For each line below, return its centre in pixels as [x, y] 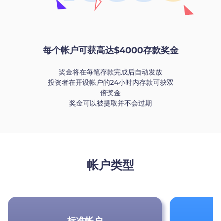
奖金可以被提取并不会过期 [110, 103]
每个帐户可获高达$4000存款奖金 [110, 50]
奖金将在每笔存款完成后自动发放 [110, 72]
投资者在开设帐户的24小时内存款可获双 [110, 82]
